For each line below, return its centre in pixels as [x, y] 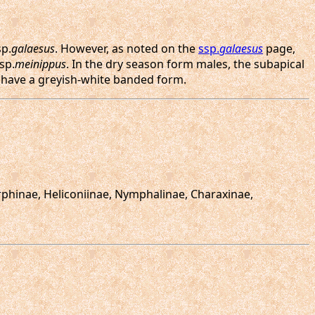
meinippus [40, 64]
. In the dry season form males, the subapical [185, 64]
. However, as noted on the [127, 49]
